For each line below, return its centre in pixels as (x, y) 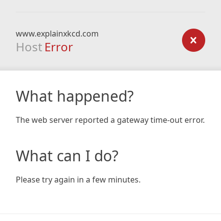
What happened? (75, 96)
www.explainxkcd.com (57, 34)
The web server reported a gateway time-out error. (110, 120)
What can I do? (67, 156)
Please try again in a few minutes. (78, 180)
